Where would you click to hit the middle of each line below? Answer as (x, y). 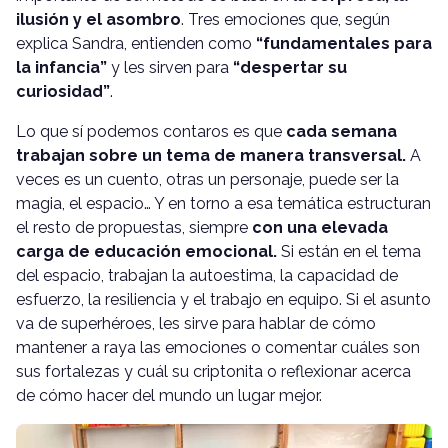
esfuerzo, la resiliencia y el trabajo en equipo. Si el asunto (223, 299)
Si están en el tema (349, 251)
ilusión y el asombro (98, 19)
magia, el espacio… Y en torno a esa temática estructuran (223, 203)
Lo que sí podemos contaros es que (151, 131)
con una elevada (320, 227)
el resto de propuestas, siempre (134, 227)
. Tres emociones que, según (285, 19)
